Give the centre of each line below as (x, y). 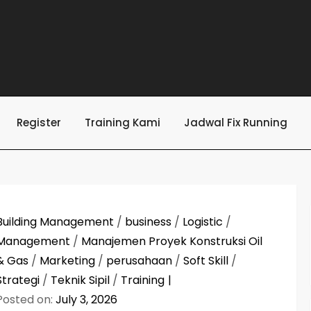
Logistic (203, 222)
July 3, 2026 (87, 300)
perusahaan (140, 261)
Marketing (68, 261)
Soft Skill (206, 261)
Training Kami (123, 123)
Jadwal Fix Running (236, 123)
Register (39, 123)
